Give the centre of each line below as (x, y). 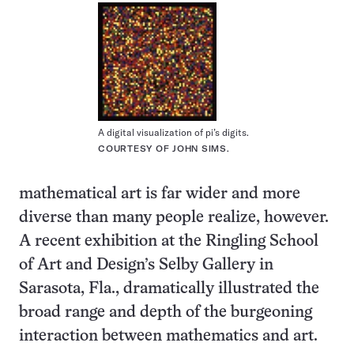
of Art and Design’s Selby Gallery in (146, 265)
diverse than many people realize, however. (174, 218)
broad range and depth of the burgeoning (166, 313)
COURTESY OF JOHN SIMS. (164, 149)
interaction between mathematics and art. (168, 337)
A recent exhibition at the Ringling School (169, 242)
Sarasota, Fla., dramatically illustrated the (169, 289)
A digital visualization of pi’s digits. (173, 133)
